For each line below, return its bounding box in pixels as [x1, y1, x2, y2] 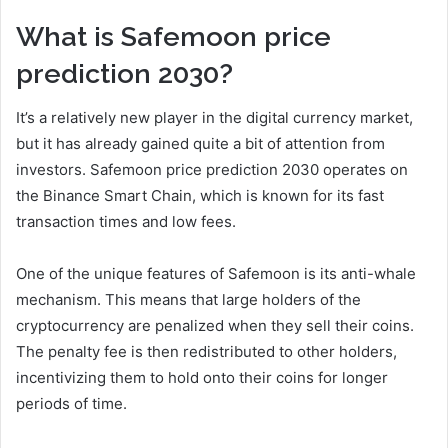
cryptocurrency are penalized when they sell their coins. [16, 316, 414, 336]
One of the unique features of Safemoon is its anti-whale [16, 264, 416, 284]
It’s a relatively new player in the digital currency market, [16, 108, 413, 128]
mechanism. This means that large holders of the [16, 290, 361, 310]
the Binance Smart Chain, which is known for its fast [16, 186, 384, 206]
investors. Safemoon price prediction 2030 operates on [16, 160, 408, 180]
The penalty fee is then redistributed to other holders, [16, 342, 397, 362]
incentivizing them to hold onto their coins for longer [16, 368, 388, 388]
